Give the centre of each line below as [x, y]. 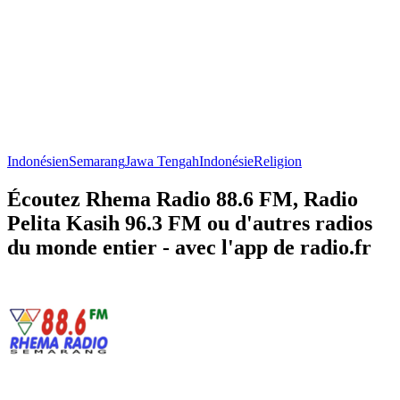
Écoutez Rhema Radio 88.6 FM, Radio [183, 199]
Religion [278, 161]
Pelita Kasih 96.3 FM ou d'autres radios [190, 223]
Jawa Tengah [162, 161]
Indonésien [38, 161]
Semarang [97, 161]
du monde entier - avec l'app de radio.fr [189, 247]
